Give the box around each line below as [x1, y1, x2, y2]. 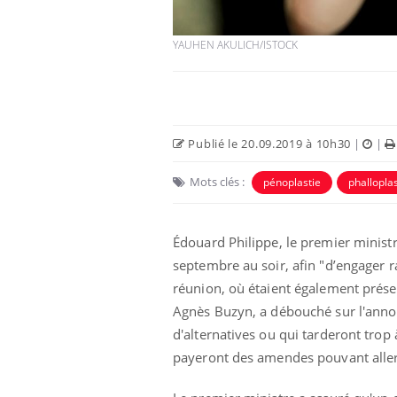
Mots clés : [190, 174, 245, 191]
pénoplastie [263, 175, 321, 191]
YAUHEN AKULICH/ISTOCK [173, 37, 298, 53]
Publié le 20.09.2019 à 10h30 [184, 136, 352, 152]
